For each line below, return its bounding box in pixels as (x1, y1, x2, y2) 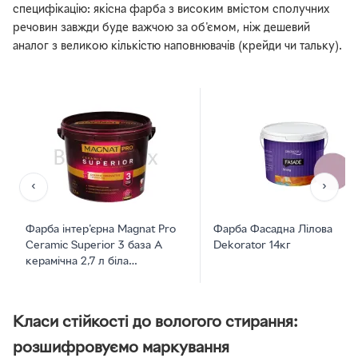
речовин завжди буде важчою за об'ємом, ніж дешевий (13, 23, 310, 34)
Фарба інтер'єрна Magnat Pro (26, 224, 176, 235)
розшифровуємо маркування (13, 340, 229, 356)
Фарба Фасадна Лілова (213, 224, 332, 235)
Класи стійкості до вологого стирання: (13, 314, 298, 330)
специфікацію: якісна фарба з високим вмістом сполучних (13, 5, 329, 16)
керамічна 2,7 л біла (26, 256, 129, 267)
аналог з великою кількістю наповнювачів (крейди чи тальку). (13, 42, 342, 53)
